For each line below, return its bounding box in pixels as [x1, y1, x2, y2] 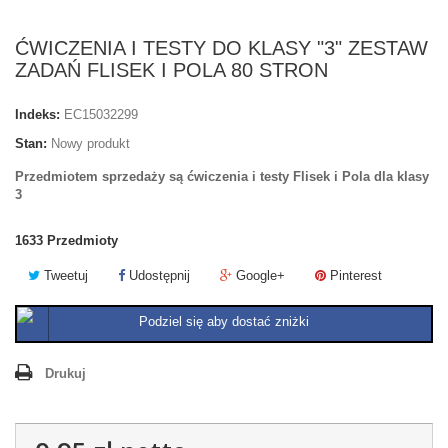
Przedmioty [47, 233, 118, 248]
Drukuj [45, 366, 86, 381]
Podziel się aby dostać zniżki [139, 314, 309, 329]
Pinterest [326, 268, 382, 283]
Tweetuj [40, 268, 88, 283]
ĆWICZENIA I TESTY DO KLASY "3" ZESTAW [15, 37, 428, 59]
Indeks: [15, 107, 60, 122]
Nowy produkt [51, 136, 130, 151]
